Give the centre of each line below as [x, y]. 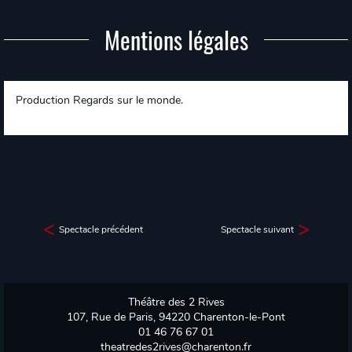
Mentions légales [176, 40]
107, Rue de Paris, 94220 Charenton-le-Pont [176, 317]
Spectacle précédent [101, 229]
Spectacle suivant [257, 229]
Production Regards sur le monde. [99, 100]
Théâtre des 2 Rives [176, 302]
